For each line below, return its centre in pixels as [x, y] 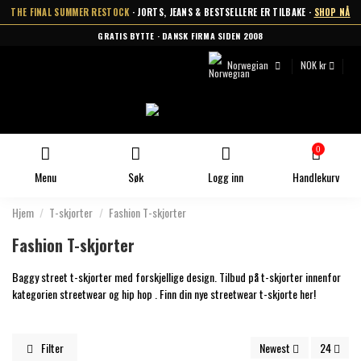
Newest [275, 348]
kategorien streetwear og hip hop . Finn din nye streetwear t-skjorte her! [164, 293]
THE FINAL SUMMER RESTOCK [70, 12]
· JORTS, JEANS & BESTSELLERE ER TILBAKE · [222, 12]
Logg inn [226, 177]
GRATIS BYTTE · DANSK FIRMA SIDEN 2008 [180, 35]
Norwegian [248, 65]
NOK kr [315, 65]
